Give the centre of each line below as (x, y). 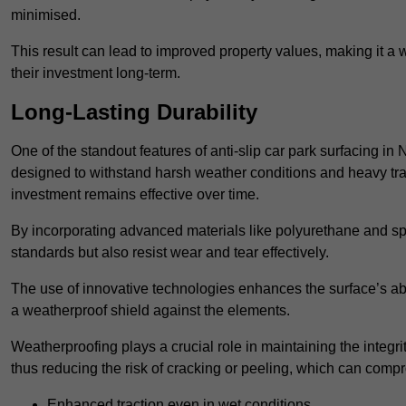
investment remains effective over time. (135, 195)
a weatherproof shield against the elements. (150, 311)
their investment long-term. (96, 73)
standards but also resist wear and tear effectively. (170, 253)
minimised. (46, 15)
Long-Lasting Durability (134, 112)
